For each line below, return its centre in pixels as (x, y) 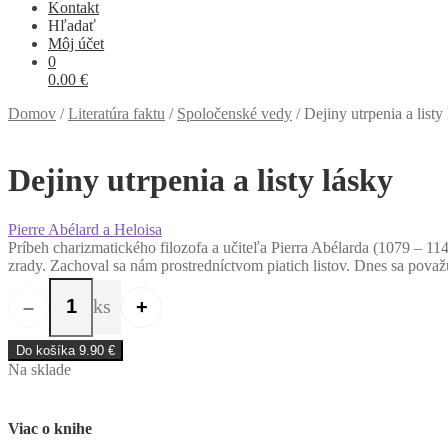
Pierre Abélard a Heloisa (85, 229)
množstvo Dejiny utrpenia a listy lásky (127, 314)
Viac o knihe (50, 429)
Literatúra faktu (116, 113)
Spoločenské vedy (234, 113)
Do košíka (47, 350)
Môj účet (76, 43)
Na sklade (39, 369)
